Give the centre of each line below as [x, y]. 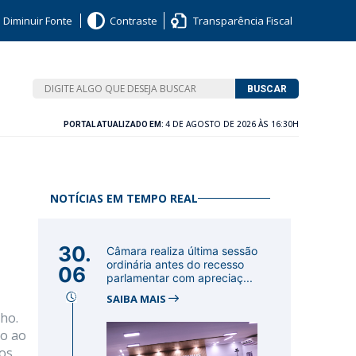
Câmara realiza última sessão [182, 251]
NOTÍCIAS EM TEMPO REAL [124, 198]
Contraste [133, 21]
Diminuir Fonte [38, 21]
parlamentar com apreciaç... [180, 278]
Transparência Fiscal [243, 21]
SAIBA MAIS [137, 299]
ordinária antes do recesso [175, 264]
